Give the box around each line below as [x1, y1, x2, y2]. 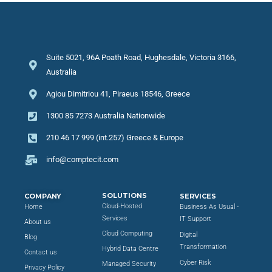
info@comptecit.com [46, 155, 119, 165]
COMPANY [24, 192, 62, 201]
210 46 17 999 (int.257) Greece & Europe [46, 133, 184, 143]
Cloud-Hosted [102, 202, 143, 211]
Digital [180, 231, 198, 239]
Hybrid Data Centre [102, 245, 159, 253]
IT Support [180, 215, 212, 223]
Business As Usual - [180, 203, 239, 211]
